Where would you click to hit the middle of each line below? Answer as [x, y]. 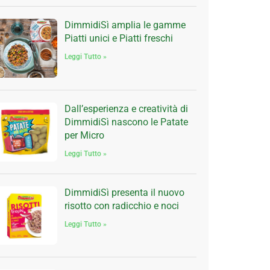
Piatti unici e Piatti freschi [118, 38]
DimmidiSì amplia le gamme [125, 25]
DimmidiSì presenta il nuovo [124, 192]
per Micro [84, 135]
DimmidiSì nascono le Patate [126, 122]
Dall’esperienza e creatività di [126, 108]
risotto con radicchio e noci [121, 206]
